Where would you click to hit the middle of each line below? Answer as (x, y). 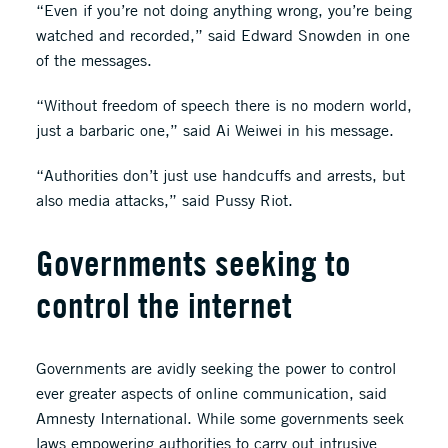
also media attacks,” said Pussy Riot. (164, 200)
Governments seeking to (193, 263)
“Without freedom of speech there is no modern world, (223, 105)
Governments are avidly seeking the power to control (215, 368)
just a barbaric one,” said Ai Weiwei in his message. (214, 130)
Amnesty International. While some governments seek (219, 418)
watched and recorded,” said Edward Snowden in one (222, 35)
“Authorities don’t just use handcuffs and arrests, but (220, 175)
